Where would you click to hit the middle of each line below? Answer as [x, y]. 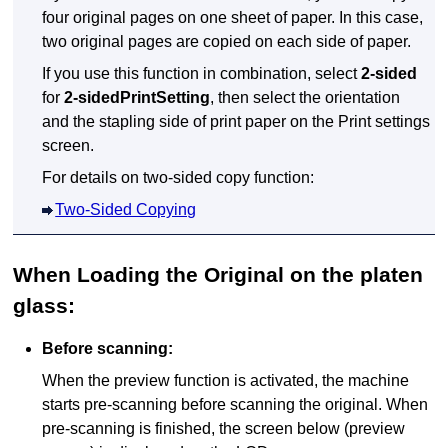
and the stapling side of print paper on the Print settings [236, 122]
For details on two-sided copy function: [178, 178]
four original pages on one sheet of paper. [189, 18]
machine [379, 381]
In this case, [381, 18]
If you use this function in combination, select [202, 74]
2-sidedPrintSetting [137, 98]
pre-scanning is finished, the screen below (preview [224, 429]
